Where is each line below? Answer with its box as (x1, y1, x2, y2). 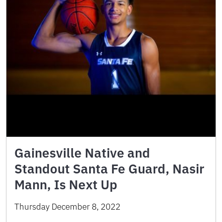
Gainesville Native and (14, 144, 150, 161)
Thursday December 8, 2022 (14, 201, 120, 212)
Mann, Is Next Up (14, 175, 117, 193)
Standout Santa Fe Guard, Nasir (14, 160, 204, 177)
